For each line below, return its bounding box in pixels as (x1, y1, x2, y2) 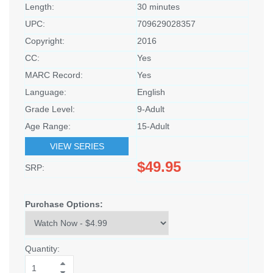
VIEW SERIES (49, 141, 104, 152)
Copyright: (25, 36, 65, 46)
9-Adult (137, 104, 165, 115)
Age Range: (25, 121, 71, 132)
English (137, 87, 165, 97)
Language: (25, 87, 66, 97)
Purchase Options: (25, 199, 103, 210)
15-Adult (137, 121, 169, 132)
